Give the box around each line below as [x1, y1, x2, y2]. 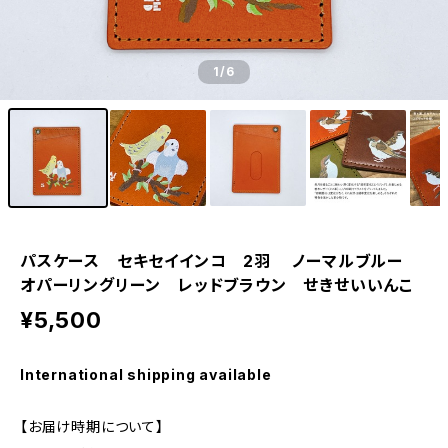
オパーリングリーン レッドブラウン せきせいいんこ [20, 275, 413, 295]
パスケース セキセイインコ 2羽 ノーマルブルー [20, 251, 420, 271]
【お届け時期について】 [20, 418, 164, 435]
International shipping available [20, 366, 272, 383]
